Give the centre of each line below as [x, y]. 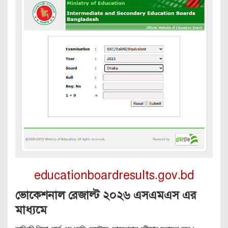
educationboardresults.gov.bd [114, 175]
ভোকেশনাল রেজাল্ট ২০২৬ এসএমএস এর [106, 195]
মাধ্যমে [33, 210]
